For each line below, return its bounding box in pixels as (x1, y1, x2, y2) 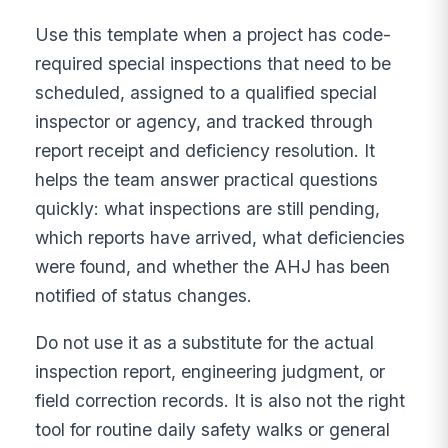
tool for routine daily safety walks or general (35, 418, 391, 440)
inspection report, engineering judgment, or (35, 360, 386, 382)
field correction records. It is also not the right (35, 389, 406, 411)
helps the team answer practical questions (35, 169, 379, 191)
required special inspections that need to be (35, 53, 392, 75)
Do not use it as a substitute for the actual (35, 331, 375, 353)
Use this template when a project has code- (35, 24, 392, 46)
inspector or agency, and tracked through (35, 111, 374, 133)
